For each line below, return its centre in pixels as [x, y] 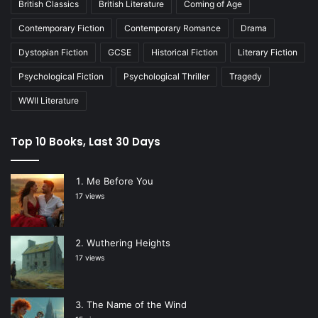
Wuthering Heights [128, 243]
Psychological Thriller [166, 77]
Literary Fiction [268, 53]
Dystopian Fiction [53, 53]
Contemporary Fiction [61, 28]
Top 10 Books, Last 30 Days [86, 142]
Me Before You [120, 181]
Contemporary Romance [172, 28]
